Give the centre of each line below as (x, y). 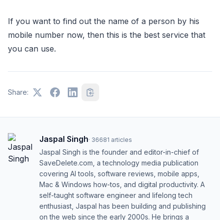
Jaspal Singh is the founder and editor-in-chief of (119, 152)
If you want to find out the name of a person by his (104, 21)
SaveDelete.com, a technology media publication (119, 163)
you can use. (32, 48)
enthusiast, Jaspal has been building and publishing (123, 206)
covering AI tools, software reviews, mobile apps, (119, 173)
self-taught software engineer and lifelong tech (116, 195)
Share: (18, 92)
